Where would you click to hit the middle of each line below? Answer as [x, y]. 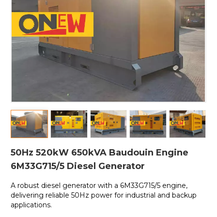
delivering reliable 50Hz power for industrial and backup [104, 195]
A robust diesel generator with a [65, 185]
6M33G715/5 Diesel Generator [78, 166]
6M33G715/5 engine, [153, 185]
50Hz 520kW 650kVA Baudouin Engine [100, 152]
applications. [31, 205]
